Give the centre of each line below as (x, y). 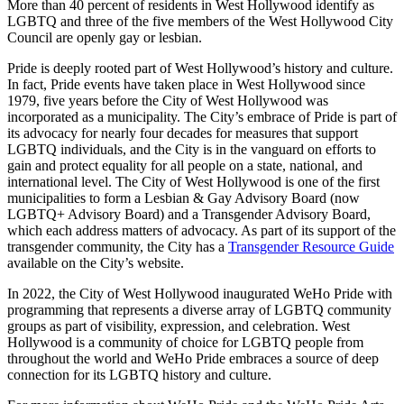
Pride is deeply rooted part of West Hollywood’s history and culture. (200, 68)
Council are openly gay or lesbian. (105, 37)
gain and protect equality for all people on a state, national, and (185, 165)
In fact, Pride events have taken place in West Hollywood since (186, 84)
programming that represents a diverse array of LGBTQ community (199, 309)
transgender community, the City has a (118, 246)
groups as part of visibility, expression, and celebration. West (179, 326)
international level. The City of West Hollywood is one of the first (193, 181)
